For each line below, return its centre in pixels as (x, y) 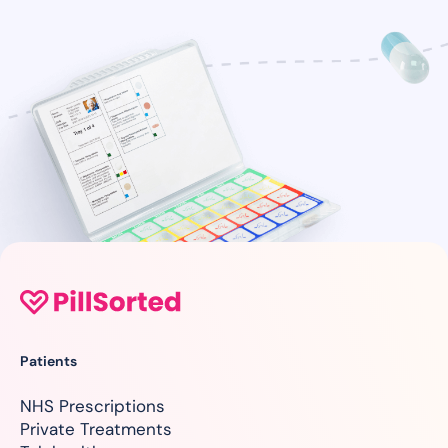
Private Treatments (96, 428)
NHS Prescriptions (92, 405)
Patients (48, 360)
